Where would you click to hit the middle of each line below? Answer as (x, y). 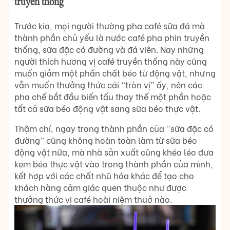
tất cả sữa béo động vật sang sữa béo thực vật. (107, 108)
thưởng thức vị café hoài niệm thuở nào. (93, 199)
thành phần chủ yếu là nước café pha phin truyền (112, 37)
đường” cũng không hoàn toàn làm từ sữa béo (106, 140)
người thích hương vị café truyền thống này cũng (111, 61)
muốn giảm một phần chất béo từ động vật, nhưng (115, 72)
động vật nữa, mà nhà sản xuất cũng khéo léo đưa (114, 151)
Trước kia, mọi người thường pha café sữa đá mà (110, 25)
